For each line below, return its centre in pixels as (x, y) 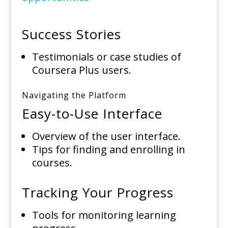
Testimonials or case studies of (106, 57)
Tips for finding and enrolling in (108, 150)
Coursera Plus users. (81, 70)
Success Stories (71, 34)
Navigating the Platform (74, 95)
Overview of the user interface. (106, 136)
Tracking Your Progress (97, 193)
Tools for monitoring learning (104, 215)
